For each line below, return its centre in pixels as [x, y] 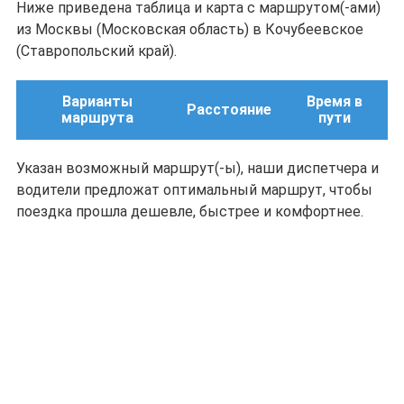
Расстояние [229, 110]
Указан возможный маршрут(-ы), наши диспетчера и [197, 168]
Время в [334, 101]
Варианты [97, 101]
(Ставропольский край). [96, 51]
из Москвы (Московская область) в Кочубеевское [190, 29]
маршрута [97, 118]
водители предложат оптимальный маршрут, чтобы [194, 190]
